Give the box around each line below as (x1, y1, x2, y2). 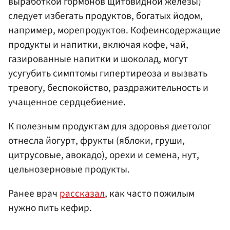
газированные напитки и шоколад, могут (8, 51, 188, 66)
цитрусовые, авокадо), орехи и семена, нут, (8, 148, 199, 163)
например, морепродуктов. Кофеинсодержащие (8, 23, 221, 37)
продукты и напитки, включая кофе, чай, (8, 37, 188, 52)
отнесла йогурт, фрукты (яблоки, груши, (8, 133, 185, 148)
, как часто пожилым (105, 186, 195, 201)
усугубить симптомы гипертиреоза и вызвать (8, 66, 207, 81)
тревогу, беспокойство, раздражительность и (8, 80, 208, 95)
